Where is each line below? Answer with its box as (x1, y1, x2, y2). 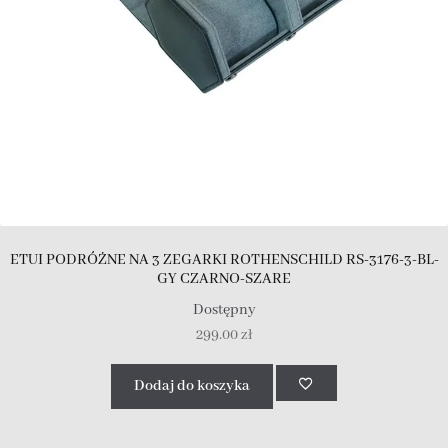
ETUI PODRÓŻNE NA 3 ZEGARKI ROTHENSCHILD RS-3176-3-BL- (9, 251, 439, 270)
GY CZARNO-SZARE (157, 270, 291, 289)
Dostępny (192, 301, 256, 320)
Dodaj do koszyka (133, 376, 250, 395)
